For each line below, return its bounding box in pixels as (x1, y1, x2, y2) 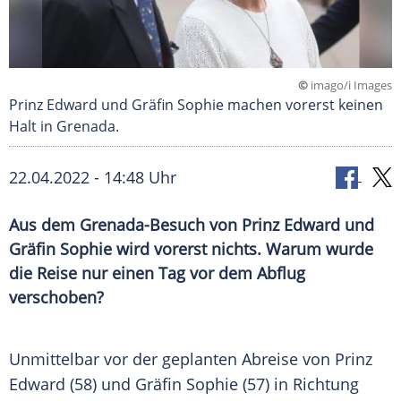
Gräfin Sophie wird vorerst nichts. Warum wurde (9, 238, 373, 260)
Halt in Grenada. (9, 116, 119, 137)
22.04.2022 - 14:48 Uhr (9, 166, 176, 189)
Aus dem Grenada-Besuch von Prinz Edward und (9, 214, 374, 236)
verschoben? (9, 286, 104, 309)
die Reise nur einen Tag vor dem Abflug (9, 262, 305, 285)
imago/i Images (308, 77, 392, 94)
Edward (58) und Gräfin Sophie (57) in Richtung (9, 373, 359, 396)
